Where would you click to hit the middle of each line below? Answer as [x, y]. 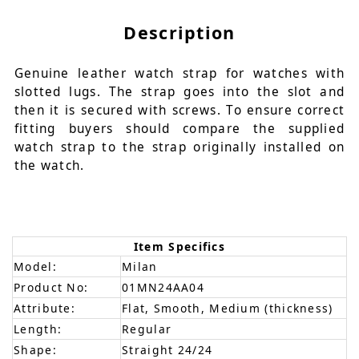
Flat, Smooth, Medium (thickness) [228, 308]
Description [179, 33]
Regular [147, 329]
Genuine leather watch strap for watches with [179, 74]
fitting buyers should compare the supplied [179, 129]
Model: [35, 266]
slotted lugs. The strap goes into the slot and [179, 92]
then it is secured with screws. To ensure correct [179, 111]
